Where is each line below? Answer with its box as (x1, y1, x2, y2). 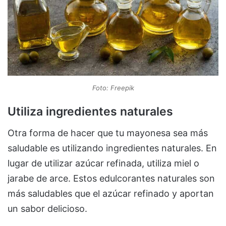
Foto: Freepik (92, 84, 134, 92)
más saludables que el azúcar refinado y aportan (8, 188, 214, 199)
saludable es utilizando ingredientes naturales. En (8, 142, 217, 153)
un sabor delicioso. (8, 203, 87, 214)
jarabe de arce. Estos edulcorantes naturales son (8, 173, 215, 184)
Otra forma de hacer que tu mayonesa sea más (8, 127, 208, 138)
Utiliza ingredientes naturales (8, 104, 173, 119)
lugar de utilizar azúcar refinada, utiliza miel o (8, 157, 199, 168)
